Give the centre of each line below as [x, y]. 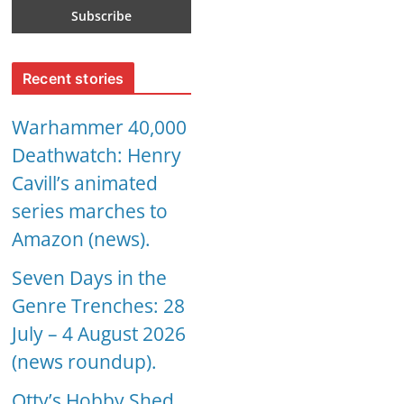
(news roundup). [85, 362]
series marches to [90, 211]
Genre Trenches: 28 [99, 306]
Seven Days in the [90, 278]
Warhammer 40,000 [100, 128]
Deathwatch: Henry [97, 156]
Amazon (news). [82, 239]
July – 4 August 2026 [99, 334]
